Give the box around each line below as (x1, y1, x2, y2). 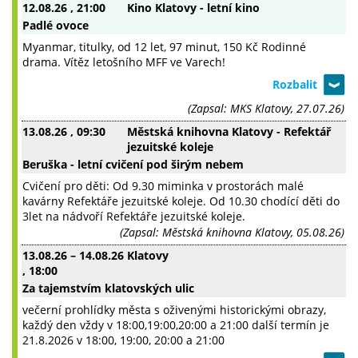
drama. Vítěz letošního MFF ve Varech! (22, 54, 225, 70)
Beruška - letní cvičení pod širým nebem (22, 157, 244, 173)
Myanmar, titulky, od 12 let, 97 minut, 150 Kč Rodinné (22, 39, 306, 55)
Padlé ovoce (22, 18, 89, 34)
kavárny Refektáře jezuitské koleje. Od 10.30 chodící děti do (22, 193, 340, 209)
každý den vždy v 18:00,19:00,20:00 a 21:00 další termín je (22, 317, 329, 333)
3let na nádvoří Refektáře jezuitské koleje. (22, 209, 245, 225)
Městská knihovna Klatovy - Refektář (127, 124, 331, 140)
